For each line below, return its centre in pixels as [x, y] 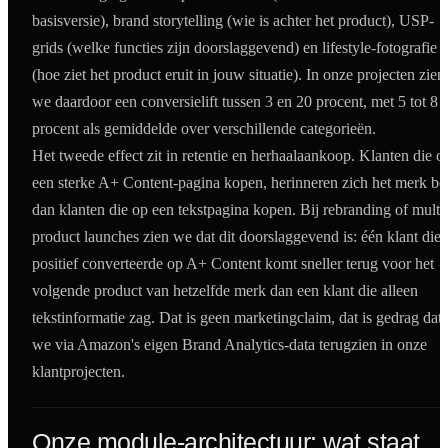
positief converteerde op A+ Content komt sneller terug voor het [233, 264]
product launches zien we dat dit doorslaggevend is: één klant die [236, 237]
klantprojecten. [78, 372]
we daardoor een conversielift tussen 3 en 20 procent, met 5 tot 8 [235, 102]
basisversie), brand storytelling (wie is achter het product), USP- [233, 21]
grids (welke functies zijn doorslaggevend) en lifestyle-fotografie [234, 48]
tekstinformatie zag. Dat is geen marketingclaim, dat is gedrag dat [237, 318]
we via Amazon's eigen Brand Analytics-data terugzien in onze [229, 345]
